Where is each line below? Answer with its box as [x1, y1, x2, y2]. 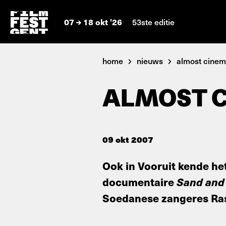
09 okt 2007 [102, 133, 153, 145]
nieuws [137, 55, 163, 66]
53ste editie [132, 16, 175, 27]
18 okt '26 [81, 16, 124, 28]
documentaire [102, 174, 177, 189]
